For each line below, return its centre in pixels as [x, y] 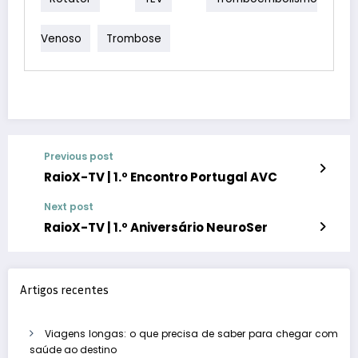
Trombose [134, 38]
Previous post [79, 156]
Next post [69, 207]
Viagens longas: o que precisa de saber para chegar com [191, 333]
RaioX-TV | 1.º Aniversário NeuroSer [156, 227]
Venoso [61, 38]
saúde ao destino [73, 349]
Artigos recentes [64, 289]
